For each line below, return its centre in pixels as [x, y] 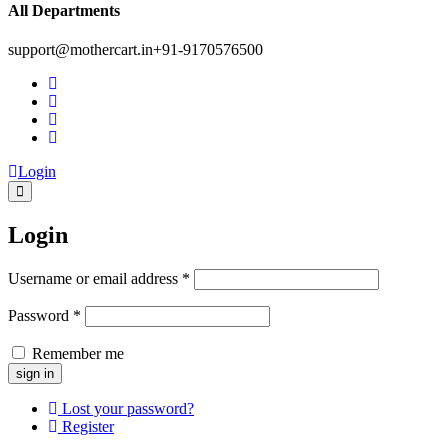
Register [86, 426]
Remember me [76, 353]
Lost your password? [126, 408]
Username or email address [95, 278]
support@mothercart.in [80, 50]
